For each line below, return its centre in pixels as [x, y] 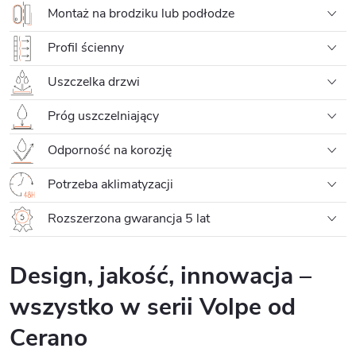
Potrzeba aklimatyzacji [109, 184]
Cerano [48, 338]
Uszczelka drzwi [92, 81]
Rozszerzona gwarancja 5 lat [127, 218]
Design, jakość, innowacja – [161, 276]
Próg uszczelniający [102, 116]
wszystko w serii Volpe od [153, 307]
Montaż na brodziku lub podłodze [139, 13]
